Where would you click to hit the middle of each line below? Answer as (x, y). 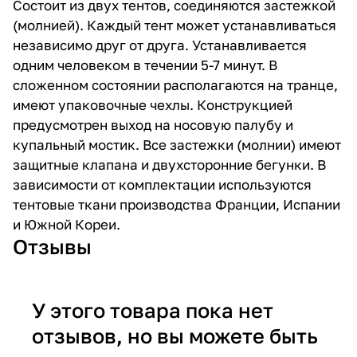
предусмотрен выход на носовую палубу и (153, 124)
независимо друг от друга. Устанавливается (160, 45)
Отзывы (52, 246)
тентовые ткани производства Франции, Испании (177, 204)
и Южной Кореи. (67, 224)
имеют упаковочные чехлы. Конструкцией (153, 104)
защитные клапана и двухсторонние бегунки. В (169, 164)
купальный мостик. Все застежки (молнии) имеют (177, 144)
